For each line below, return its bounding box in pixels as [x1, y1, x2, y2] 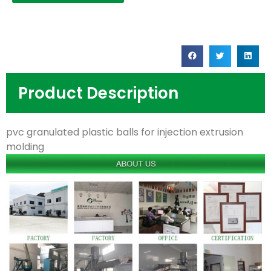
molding [6, 139, 44, 154]
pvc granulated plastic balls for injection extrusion [6, 125, 243, 139]
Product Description [18, 82, 178, 104]
